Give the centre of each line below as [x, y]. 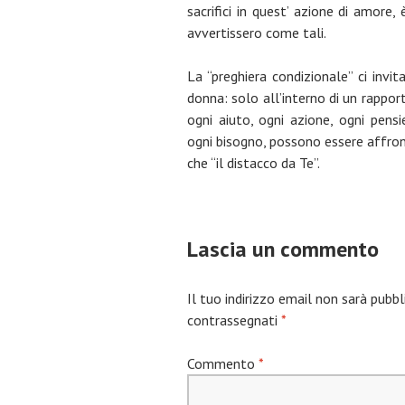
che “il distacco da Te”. [254, 163]
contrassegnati [234, 320]
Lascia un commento [283, 250]
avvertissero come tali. [257, 33]
